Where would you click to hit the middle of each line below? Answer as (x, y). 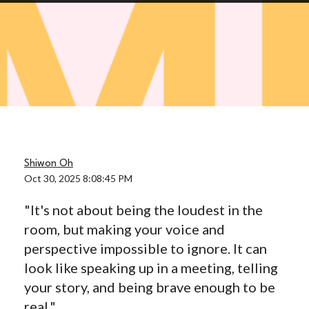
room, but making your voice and (124, 229)
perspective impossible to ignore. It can (146, 248)
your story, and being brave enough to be (150, 287)
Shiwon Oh (49, 163)
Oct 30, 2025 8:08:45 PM (78, 178)
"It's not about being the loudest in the (143, 210)
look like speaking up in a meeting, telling (151, 268)
